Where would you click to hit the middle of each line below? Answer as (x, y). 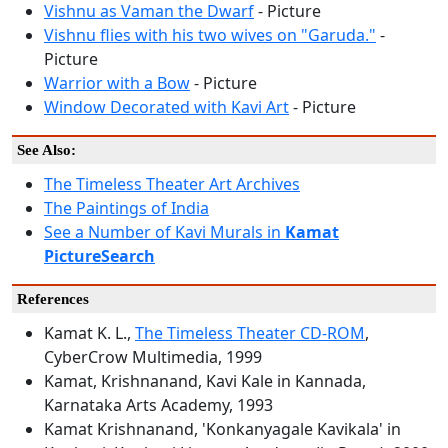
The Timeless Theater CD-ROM (250, 332)
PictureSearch (99, 255)
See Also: (46, 149)
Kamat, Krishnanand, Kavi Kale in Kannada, (205, 380)
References (53, 298)
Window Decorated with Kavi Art (166, 106)
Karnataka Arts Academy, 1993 (158, 404)
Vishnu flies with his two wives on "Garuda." (210, 34)
